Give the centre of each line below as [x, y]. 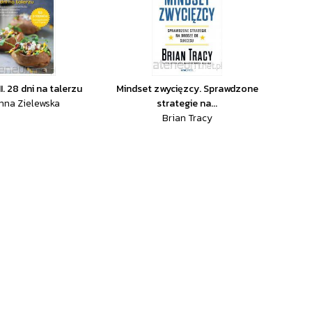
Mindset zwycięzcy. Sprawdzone [187, 89]
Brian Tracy [187, 118]
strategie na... [187, 103]
